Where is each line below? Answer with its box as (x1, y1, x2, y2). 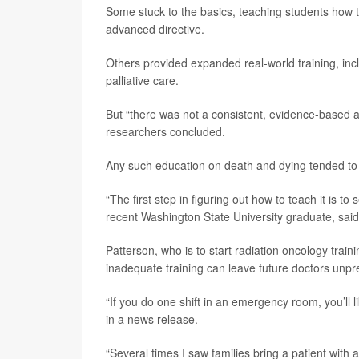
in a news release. (106, 310, 198, 327)
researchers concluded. (106, 123, 225, 139)
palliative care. (106, 71, 179, 88)
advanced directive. (106, 20, 204, 37)
